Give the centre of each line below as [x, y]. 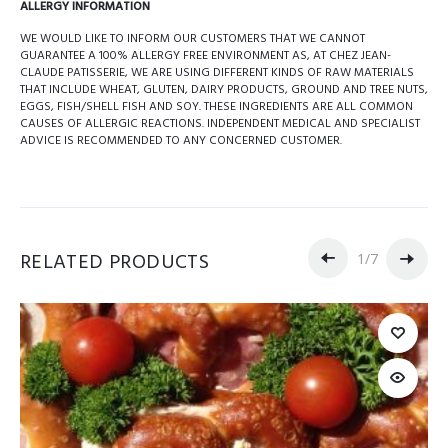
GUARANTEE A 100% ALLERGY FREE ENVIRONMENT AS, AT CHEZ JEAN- [205, 56]
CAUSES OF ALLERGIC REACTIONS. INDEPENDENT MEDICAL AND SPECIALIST [219, 124]
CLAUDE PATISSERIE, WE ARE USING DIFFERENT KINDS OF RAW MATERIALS [216, 73]
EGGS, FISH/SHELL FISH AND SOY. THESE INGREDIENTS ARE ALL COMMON [216, 107]
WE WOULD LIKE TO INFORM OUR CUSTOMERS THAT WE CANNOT [192, 39]
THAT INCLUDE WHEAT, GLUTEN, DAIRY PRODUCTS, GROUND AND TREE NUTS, [223, 90]
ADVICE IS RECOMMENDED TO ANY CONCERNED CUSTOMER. [180, 141]
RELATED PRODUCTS [114, 263]
